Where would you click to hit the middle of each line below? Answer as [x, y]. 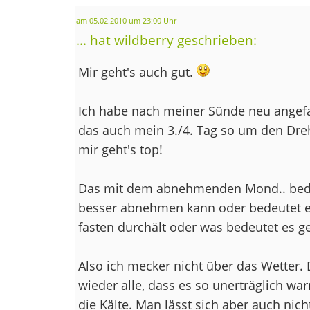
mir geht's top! [120, 149]
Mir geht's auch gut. [137, 72]
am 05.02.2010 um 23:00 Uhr [126, 20]
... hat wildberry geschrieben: [166, 39]
